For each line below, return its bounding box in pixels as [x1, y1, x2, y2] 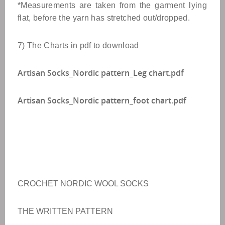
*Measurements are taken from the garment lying [18, 1, 207, 10]
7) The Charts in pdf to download [18, 41, 139, 50]
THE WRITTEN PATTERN [18, 207, 113, 215]
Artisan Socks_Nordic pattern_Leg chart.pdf [18, 67, 184, 78]
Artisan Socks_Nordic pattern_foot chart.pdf [18, 95, 186, 106]
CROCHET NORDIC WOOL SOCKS [18, 179, 151, 188]
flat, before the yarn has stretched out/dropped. [18, 14, 190, 22]
